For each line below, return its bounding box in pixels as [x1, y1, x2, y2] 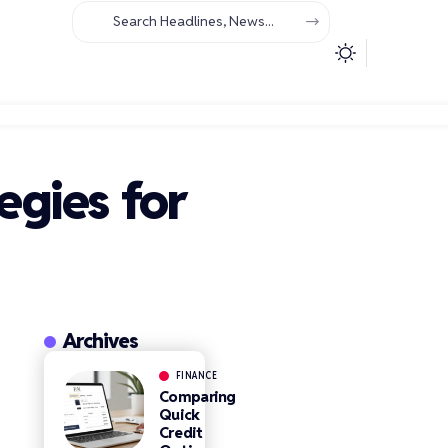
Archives [62, 328, 138, 354]
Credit [158, 423, 203, 442]
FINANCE [175, 369, 218, 382]
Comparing [158, 387, 236, 406]
